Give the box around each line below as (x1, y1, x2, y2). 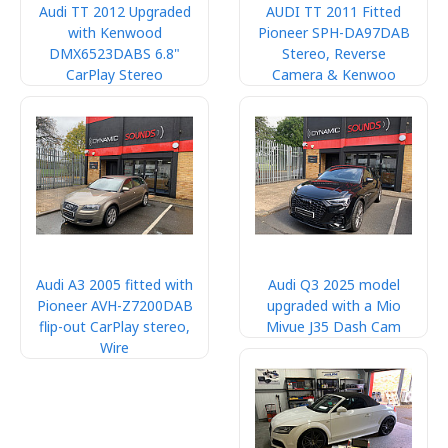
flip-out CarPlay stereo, (39, 317, 190, 336)
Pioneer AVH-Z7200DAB (36, 296, 193, 315)
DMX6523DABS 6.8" (49, 44, 180, 63)
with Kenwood (67, 23, 162, 42)
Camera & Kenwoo (271, 65, 396, 84)
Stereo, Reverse (281, 44, 386, 63)
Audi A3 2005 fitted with (36, 275, 193, 294)
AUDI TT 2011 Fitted (266, 2, 401, 21)
